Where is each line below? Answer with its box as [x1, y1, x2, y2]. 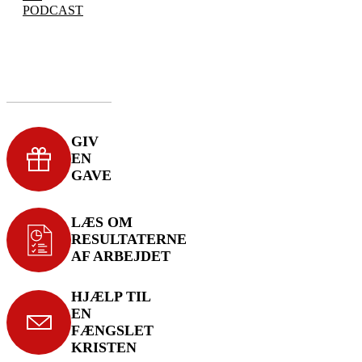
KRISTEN [71, 339, 137, 356]
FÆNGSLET [71, 322, 154, 339]
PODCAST [23, 3, 83, 18]
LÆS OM [71, 214, 133, 231]
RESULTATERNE [71, 231, 187, 248]
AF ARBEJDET [71, 248, 170, 265]
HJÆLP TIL [71, 288, 150, 305]
